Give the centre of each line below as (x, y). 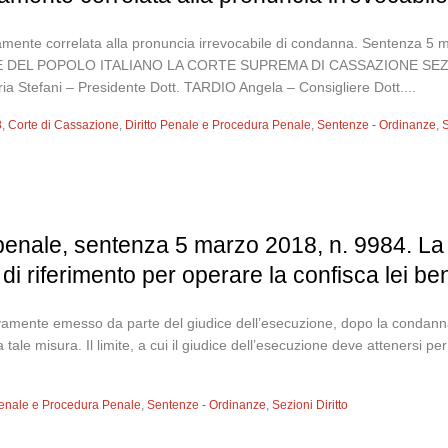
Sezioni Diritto (310, 405)
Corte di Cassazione (64, 125)
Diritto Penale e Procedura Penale (218, 125)
